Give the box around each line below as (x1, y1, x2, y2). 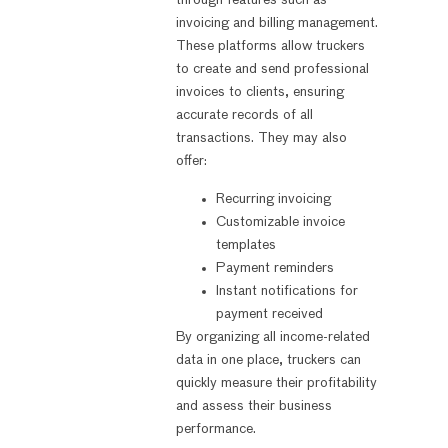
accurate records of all (175, 108, 313, 123)
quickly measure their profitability (175, 375, 377, 390)
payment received (215, 306, 323, 321)
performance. (175, 421, 256, 436)
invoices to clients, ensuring (175, 85, 344, 100)
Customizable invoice (215, 214, 345, 229)
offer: (175, 154, 207, 169)
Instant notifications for (215, 283, 358, 298)
